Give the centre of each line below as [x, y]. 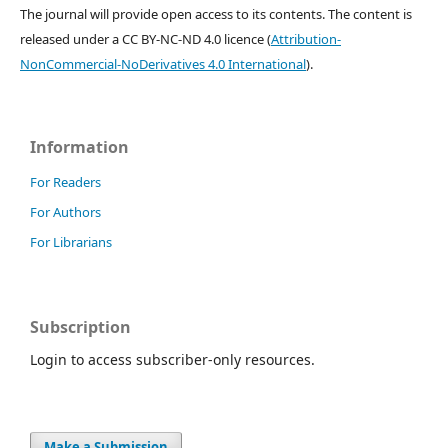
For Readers [65, 182]
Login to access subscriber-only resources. [172, 359]
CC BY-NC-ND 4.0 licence [193, 39]
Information [79, 147]
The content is [368, 14]
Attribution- [306, 39]
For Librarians [71, 242]
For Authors [65, 212]
